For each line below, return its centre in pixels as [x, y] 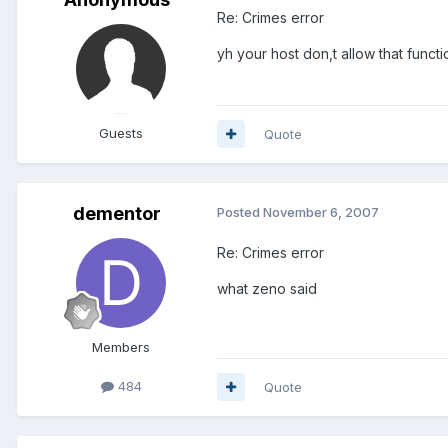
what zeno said [267, 288]
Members [121, 346]
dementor [117, 213]
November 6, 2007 [321, 211]
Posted [240, 211]
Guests [121, 132]
